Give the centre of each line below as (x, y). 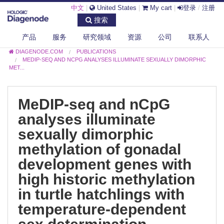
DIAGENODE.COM (39, 51)
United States (116, 8)
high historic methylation (106, 179)
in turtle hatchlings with (101, 194)
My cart (160, 8)
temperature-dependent (102, 209)
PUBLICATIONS (96, 51)
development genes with (105, 164)
